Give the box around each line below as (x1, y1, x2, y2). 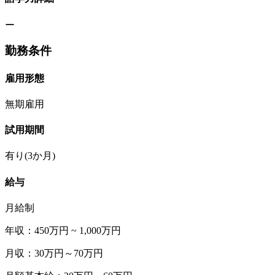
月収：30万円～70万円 (5, 247, 103, 258)
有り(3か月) (5, 150, 55, 161)
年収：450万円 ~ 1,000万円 (5, 225, 121, 236)
